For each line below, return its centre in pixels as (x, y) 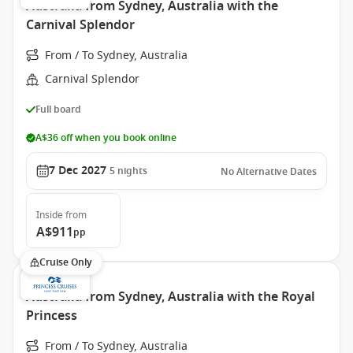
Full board (58, 109)
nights (132, 171)
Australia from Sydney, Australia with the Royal (171, 297)
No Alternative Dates (269, 172)
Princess (52, 316)
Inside (50, 215)
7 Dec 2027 (78, 171)
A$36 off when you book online (106, 138)
